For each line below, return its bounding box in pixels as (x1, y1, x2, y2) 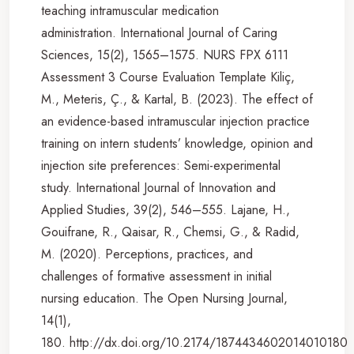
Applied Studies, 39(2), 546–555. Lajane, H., (41, 200, 290, 219)
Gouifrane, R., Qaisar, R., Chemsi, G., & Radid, (41, 222, 299, 241)
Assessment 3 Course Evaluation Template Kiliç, (41, 67, 295, 86)
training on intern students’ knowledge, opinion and (41, 134, 313, 153)
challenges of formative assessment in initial (41, 266, 272, 285)
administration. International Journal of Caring (41, 23, 277, 42)
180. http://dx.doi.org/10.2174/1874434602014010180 (41, 333, 348, 352)
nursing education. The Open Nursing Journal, (41, 288, 288, 307)
